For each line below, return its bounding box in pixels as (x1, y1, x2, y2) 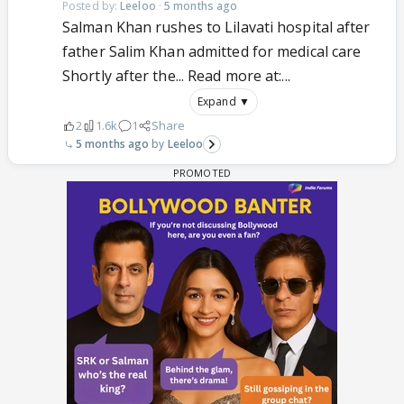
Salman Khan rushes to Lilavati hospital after (62, 17, 371, 38)
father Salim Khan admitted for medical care (62, 41, 362, 62)
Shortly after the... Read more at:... (62, 66, 290, 87)
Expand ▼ (197, 94, 250, 110)
